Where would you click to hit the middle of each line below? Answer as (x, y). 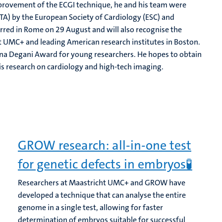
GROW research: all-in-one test (105, 145)
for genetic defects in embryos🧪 (105, 164)
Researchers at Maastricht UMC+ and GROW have (102, 183)
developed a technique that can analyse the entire (102, 195)
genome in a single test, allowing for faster (90, 207)
